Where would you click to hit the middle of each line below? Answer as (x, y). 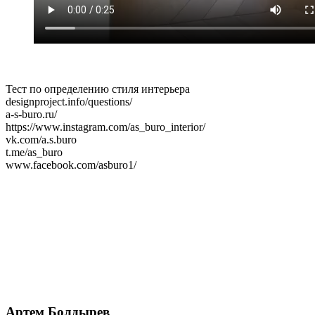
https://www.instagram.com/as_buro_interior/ (105, 127)
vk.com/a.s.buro (41, 139)
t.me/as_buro (34, 152)
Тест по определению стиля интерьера (98, 89)
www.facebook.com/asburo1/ (71, 165)
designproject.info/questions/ (69, 101)
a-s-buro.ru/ (31, 114)
